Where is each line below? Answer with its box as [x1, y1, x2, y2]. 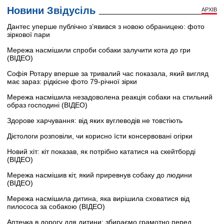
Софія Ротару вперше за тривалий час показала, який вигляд [7, 69, 208, 77]
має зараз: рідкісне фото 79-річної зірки [7, 77, 137, 85]
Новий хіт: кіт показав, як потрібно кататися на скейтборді [7, 147, 195, 155]
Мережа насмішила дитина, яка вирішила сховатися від [7, 194, 189, 202]
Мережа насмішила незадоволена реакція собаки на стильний [7, 92, 212, 101]
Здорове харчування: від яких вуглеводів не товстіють [7, 116, 182, 124]
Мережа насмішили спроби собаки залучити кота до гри [7, 45, 190, 54]
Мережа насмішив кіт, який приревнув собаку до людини [7, 170, 192, 179]
